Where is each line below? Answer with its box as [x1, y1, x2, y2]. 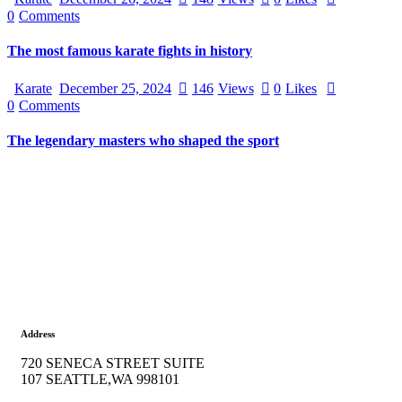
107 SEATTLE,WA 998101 [21, 371, 179, 388]
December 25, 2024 [59, 81, 171, 97]
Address [21, 328, 55, 340]
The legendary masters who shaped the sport [7, 133, 279, 149]
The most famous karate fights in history [7, 42, 252, 58]
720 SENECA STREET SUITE [21, 355, 205, 371]
